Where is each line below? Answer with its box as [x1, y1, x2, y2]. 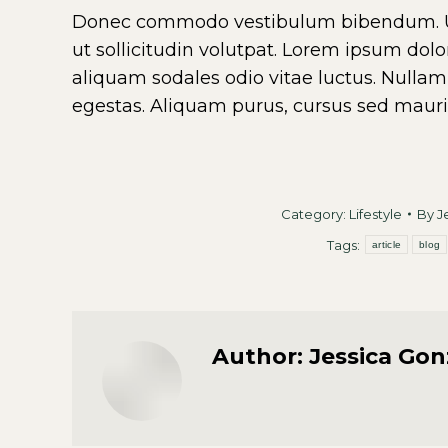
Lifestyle [349, 206, 402, 222]
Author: [212, 343, 303, 370]
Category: [281, 206, 349, 222]
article [372, 239, 402, 250]
